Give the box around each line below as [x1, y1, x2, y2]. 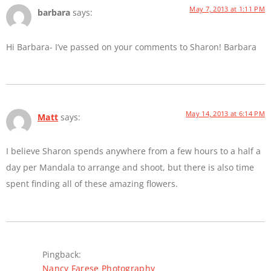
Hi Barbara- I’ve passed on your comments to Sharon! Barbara [6, 41, 256, 53]
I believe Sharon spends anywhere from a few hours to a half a [6, 145, 261, 157]
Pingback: [42, 248, 81, 260]
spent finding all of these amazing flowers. [6, 178, 178, 190]
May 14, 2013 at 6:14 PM [186, 109, 265, 118]
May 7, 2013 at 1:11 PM [189, 4, 265, 14]
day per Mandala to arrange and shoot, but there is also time [6, 162, 254, 174]
